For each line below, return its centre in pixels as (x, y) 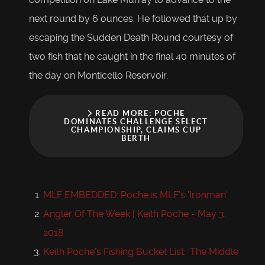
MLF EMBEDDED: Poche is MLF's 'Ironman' (135, 195)
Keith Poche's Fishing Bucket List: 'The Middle (141, 252)
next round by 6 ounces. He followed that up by (133, 19)
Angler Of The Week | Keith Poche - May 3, (135, 214)
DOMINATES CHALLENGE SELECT (136, 122)
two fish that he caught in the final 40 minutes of (132, 57)
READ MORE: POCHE (139, 114)
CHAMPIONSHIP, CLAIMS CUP (136, 130)
